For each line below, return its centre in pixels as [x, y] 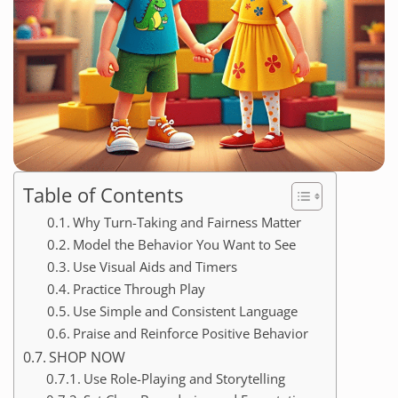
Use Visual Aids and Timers [155, 267]
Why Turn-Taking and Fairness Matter [187, 222]
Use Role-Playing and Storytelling [184, 378]
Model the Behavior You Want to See [185, 244]
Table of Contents [103, 195]
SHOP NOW [88, 357]
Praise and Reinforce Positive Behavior [191, 333]
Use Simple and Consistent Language [186, 311]
